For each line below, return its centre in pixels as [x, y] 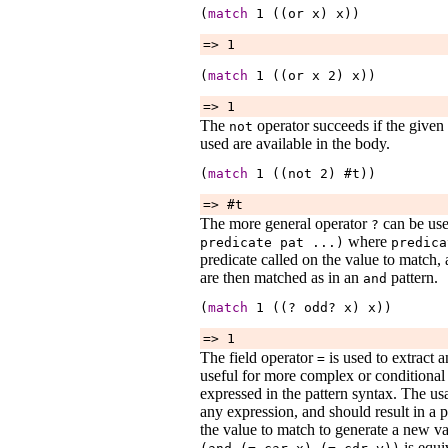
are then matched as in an [281, 277]
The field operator [258, 357]
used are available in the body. [295, 143]
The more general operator [285, 223]
